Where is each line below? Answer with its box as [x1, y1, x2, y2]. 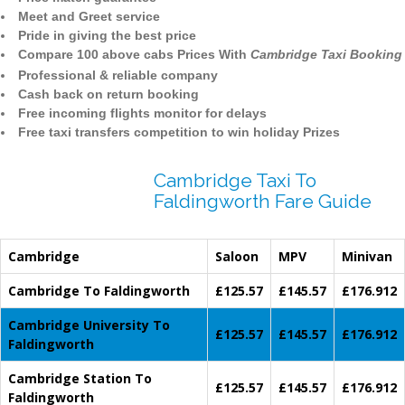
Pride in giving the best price [18, 28, 196, 43]
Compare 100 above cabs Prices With [18, 47, 250, 62]
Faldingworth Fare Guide [154, 190, 372, 213]
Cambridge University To [8, 316, 170, 334]
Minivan [342, 248, 392, 266]
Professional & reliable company [18, 68, 218, 83]
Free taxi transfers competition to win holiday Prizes [18, 125, 340, 140]
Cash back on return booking [18, 87, 199, 102]
